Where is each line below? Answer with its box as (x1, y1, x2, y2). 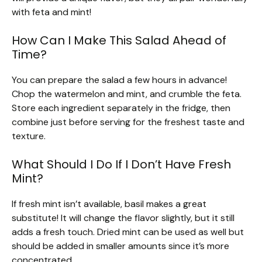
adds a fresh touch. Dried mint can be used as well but (12, 226, 244, 239)
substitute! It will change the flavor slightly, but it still (12, 212, 235, 225)
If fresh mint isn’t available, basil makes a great (12, 198, 206, 211)
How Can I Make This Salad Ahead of (12, 32, 226, 49)
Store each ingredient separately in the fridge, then (12, 102, 230, 115)
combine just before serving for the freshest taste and (12, 116, 244, 129)
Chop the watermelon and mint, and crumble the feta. (12, 88, 242, 101)
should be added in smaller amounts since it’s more (12, 240, 229, 253)
